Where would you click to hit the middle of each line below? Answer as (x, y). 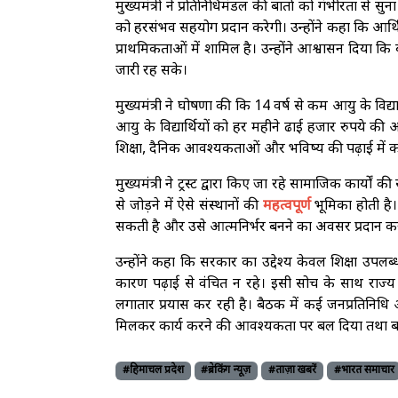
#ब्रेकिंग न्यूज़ (226, 371)
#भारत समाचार (364, 371)
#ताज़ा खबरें (292, 371)
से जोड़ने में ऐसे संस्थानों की (189, 207)
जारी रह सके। (151, 72)
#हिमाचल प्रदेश (153, 371)
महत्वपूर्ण (289, 207)
